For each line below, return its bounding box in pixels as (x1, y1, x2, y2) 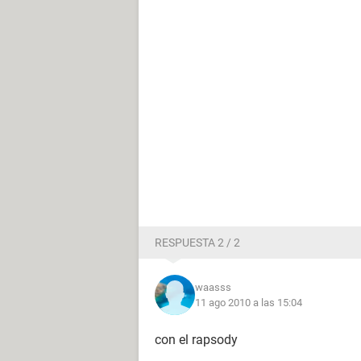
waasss (195, 281, 231, 293)
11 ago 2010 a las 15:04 (195, 297, 302, 309)
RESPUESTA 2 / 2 (155, 236, 240, 249)
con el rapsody (155, 332, 238, 347)
